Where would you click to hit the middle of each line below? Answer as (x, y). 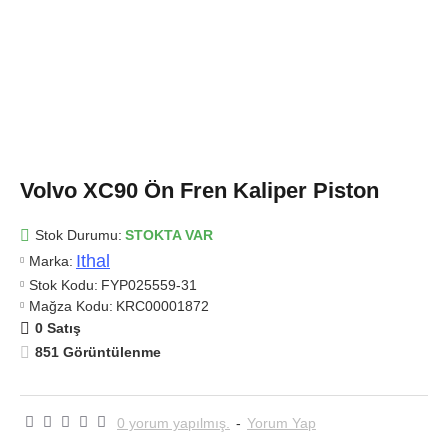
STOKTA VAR (169, 235)
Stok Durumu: (78, 235)
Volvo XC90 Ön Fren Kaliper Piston (199, 190)
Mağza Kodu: (71, 305)
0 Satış (58, 328)
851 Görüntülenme (98, 352)
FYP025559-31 (149, 284)
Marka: (51, 260)
